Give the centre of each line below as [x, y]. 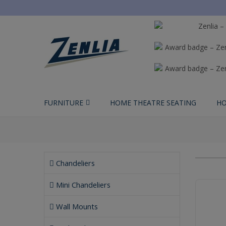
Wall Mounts [76, 206]
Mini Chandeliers [82, 185]
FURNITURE [64, 103]
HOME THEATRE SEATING [153, 103]
